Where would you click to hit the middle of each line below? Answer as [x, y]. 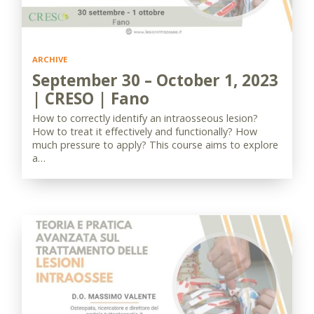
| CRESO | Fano [91, 98]
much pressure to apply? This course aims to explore [155, 145]
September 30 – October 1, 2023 [155, 80]
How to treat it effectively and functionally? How [145, 131]
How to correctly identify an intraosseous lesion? [145, 118]
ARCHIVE [50, 59]
